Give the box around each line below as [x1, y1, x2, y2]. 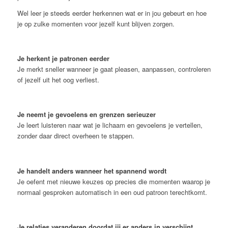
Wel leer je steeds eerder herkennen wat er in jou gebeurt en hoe [17, 8, 207, 18]
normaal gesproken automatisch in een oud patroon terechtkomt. [17, 187, 207, 197]
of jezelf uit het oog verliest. [17, 75, 99, 85]
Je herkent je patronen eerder [17, 53, 109, 64]
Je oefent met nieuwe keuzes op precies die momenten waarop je [17, 176, 210, 186]
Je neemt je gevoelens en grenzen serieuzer [17, 109, 156, 120]
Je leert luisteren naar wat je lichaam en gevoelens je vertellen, [17, 120, 203, 130]
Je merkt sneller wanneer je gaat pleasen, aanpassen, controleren [17, 64, 211, 74]
